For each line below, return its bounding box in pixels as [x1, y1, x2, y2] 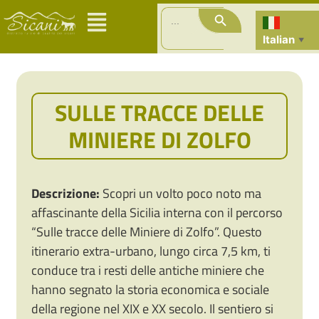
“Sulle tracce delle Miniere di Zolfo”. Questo [31, 222, 263, 242]
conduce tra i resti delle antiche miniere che [31, 261, 265, 281]
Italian [263, 32, 296, 46]
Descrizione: [31, 184, 100, 204]
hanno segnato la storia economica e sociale [31, 280, 270, 300]
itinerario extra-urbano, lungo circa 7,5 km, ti [31, 241, 271, 261]
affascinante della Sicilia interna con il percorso [31, 203, 283, 223]
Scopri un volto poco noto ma [100, 184, 262, 204]
